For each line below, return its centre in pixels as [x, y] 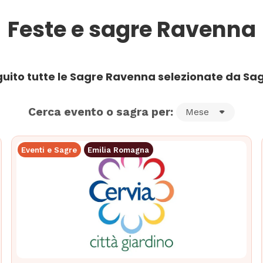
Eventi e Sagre [49, 150]
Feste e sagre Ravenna [131, 29]
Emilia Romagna [119, 150]
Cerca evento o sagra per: [100, 112]
